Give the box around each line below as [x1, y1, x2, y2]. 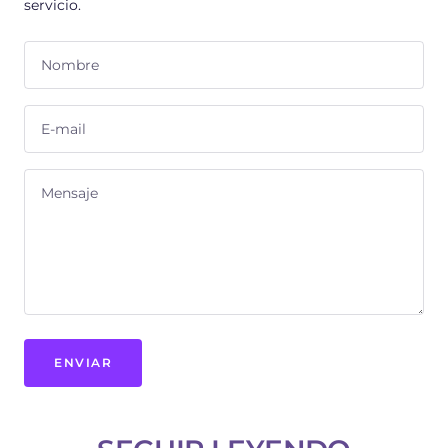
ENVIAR [54, 355, 112, 371]
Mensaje [41, 184, 98, 203]
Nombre [41, 56, 99, 75]
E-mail [41, 120, 86, 139]
